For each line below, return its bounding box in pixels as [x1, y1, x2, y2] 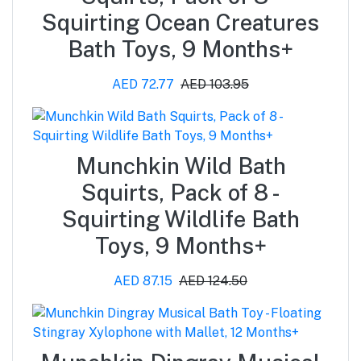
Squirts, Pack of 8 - [81, 178, 280, 205]
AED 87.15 [114, 272, 172, 288]
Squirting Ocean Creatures [42, 8, 319, 35]
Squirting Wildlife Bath [61, 205, 300, 232]
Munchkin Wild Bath [75, 151, 286, 179]
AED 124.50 [179, 272, 247, 288]
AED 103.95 [180, 76, 249, 92]
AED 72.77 [112, 76, 174, 92]
